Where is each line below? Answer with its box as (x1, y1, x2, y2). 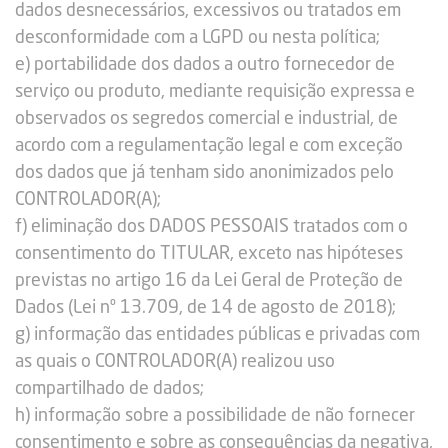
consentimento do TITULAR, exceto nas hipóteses (15, 245, 403, 263)
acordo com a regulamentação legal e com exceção (15, 137, 403, 155)
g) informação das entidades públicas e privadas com (15, 326, 420, 344)
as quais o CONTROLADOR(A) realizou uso (15, 353, 335, 371)
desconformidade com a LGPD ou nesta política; (15, 29, 380, 47)
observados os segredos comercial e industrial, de (15, 110, 398, 128)
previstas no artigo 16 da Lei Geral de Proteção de (15, 272, 403, 290)
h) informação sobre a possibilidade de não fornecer (15, 407, 415, 425)
